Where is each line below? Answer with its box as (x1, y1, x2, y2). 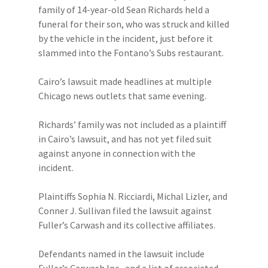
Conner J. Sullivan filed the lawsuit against (38, 205, 212, 217)
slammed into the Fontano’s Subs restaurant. (38, 47, 224, 59)
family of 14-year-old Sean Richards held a (38, 4, 209, 16)
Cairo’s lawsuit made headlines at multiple (38, 75, 212, 87)
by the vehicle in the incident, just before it (38, 32, 213, 44)
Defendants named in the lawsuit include (38, 248, 205, 260)
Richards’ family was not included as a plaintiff (38, 118, 226, 130)
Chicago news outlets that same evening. (38, 90, 206, 102)
